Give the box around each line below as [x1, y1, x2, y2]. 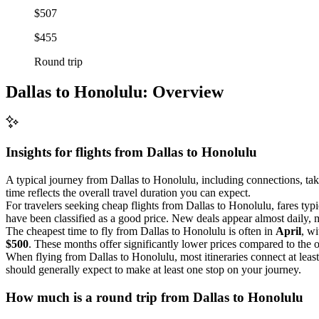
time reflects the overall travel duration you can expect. [6, 186, 251, 199]
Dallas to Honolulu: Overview [6, 82, 224, 101]
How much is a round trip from [6, 289, 193, 305]
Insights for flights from [6, 145, 147, 160]
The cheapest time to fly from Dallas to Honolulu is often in [6, 224, 276, 237]
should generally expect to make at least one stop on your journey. [6, 263, 301, 276]
